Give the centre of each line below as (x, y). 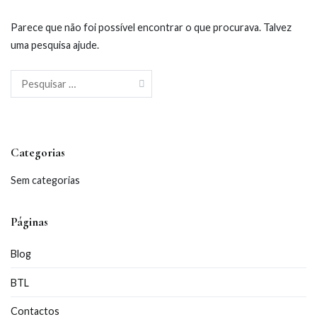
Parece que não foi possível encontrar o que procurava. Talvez (151, 27)
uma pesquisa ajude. (55, 45)
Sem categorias (45, 180)
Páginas (29, 221)
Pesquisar (33, 78)
